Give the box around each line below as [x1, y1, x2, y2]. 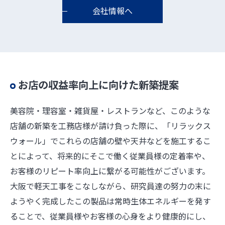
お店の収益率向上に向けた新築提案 [18, 77, 179, 92]
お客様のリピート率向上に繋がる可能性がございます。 [10, 165, 210, 177]
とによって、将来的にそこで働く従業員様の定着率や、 [10, 150, 210, 162]
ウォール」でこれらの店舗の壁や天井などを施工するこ [10, 135, 211, 147]
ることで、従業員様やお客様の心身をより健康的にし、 [10, 210, 210, 222]
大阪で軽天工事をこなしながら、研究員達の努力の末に [10, 180, 211, 192]
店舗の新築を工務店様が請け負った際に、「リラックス [10, 120, 211, 132]
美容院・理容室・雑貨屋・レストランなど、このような [10, 104, 210, 117]
